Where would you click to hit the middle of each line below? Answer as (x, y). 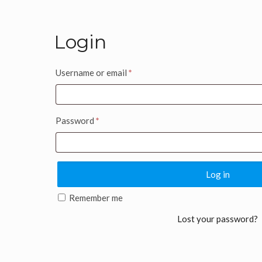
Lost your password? (218, 219)
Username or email (92, 73)
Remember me (96, 198)
